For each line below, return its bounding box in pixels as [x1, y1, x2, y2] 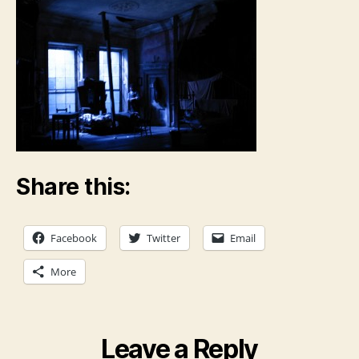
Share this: [16, 172, 131, 200]
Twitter [147, 230, 180, 245]
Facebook [50, 230, 97, 245]
